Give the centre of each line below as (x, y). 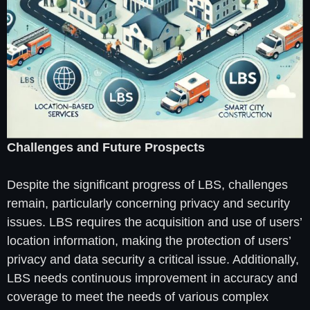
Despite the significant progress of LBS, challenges (147, 185)
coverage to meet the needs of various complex (138, 297)
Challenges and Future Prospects (106, 148)
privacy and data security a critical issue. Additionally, (153, 260)
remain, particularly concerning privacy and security (148, 204)
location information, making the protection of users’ (149, 241)
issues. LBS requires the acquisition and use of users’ (154, 222)
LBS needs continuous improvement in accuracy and (152, 279)
